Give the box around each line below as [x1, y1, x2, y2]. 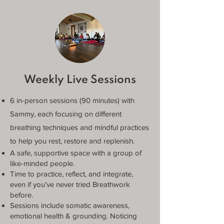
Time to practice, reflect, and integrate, [10, 169, 133, 178]
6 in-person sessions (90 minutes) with [10, 96, 134, 104]
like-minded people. [10, 159, 74, 167]
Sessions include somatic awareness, [10, 201, 129, 209]
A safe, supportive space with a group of [10, 148, 141, 157]
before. [10, 190, 33, 199]
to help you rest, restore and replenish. [10, 136, 134, 145]
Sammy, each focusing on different [10, 109, 121, 118]
